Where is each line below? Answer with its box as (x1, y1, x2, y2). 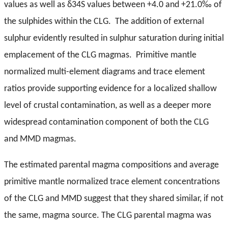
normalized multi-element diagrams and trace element (4, 67, 205, 77)
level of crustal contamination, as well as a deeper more (4, 101, 211, 111)
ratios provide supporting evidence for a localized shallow (4, 84, 217, 94)
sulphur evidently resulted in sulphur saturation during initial (4, 34, 224, 44)
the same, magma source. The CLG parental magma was (4, 211, 211, 221)
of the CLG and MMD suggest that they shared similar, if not (4, 194, 223, 204)
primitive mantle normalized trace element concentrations (4, 177, 220, 187)
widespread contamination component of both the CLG (4, 118, 209, 128)
